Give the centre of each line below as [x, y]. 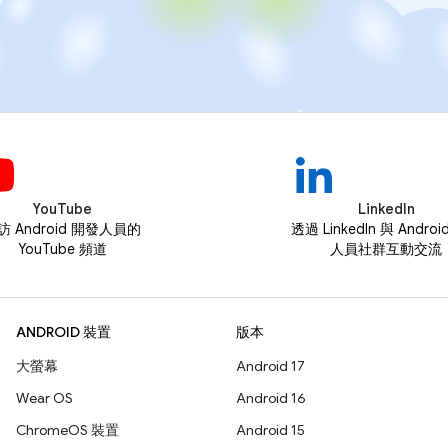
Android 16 [271, 398]
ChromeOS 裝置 [67, 430]
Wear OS [44, 398]
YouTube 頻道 [62, 249]
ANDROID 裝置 [63, 332]
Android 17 [270, 366]
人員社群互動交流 [386, 249]
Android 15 [270, 430]
